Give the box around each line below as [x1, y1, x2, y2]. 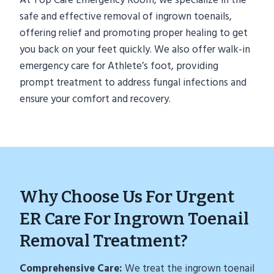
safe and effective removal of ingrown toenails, [20, 8, 232, 26]
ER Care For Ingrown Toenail [20, 209, 249, 229]
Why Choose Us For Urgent [20, 187, 234, 207]
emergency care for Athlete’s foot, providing [20, 57, 218, 75]
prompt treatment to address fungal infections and [20, 74, 246, 92]
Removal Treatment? [20, 231, 188, 251]
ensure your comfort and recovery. [20, 91, 171, 108]
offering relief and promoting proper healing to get [20, 24, 248, 42]
